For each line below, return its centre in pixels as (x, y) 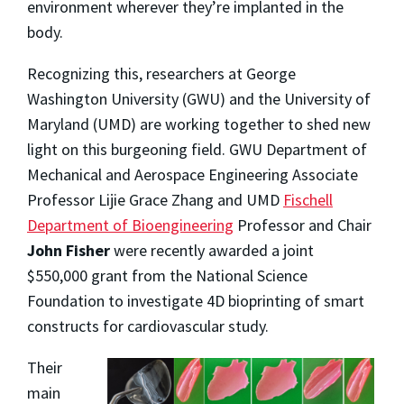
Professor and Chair (303, 225)
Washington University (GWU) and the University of (199, 98)
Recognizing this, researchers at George (161, 73)
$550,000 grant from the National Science (167, 275)
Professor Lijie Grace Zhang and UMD (155, 199)
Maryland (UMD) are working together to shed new (199, 124)
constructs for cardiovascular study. (151, 326)
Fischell (308, 199)
